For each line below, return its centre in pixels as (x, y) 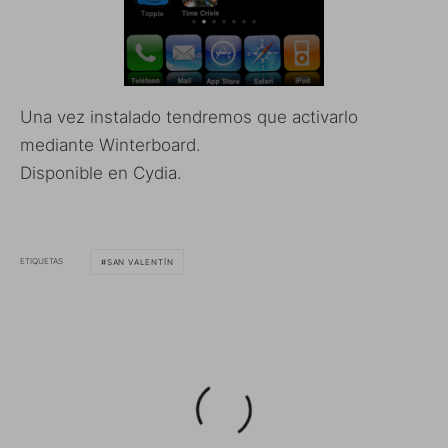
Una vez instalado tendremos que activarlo (189, 116)
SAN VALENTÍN (140, 261)
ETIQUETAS (41, 261)
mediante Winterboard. (110, 144)
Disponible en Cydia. (101, 172)
